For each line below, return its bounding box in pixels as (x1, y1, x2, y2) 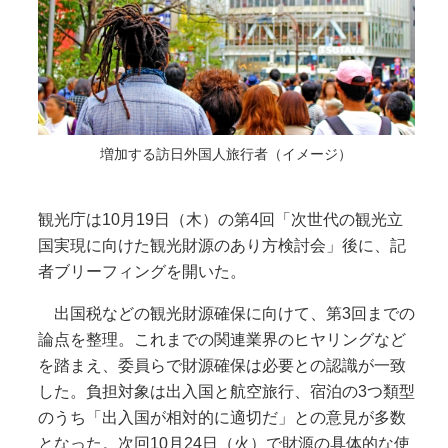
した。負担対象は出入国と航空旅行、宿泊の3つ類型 (37, 382, 415, 400)
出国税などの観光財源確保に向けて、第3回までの (37, 304, 415, 322)
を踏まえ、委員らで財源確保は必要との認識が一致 (37, 356, 406, 374)
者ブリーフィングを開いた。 (37, 262, 246, 280)
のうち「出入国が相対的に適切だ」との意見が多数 (37, 408, 406, 426)
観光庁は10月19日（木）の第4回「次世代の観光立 (37, 210, 403, 228)
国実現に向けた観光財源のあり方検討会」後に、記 (37, 236, 406, 254)
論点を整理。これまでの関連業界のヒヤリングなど (37, 330, 406, 348)
